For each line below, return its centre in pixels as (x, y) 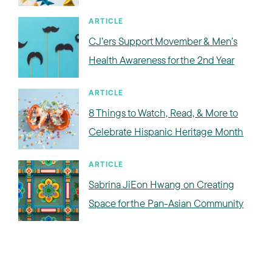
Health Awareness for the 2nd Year (161, 59)
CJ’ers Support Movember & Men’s (163, 41)
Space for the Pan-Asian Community (166, 203)
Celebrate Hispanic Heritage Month (166, 131)
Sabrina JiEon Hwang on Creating (161, 184)
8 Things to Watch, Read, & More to (163, 112)
